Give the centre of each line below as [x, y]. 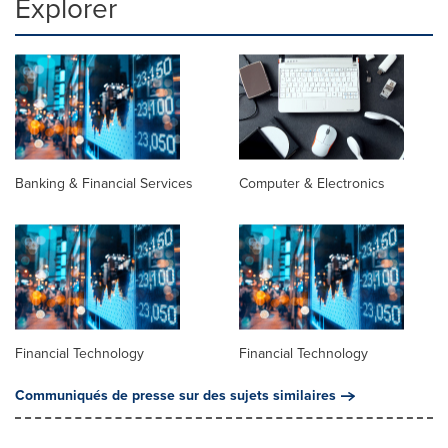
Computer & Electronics [312, 183]
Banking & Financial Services [104, 183]
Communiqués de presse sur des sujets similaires [175, 395]
